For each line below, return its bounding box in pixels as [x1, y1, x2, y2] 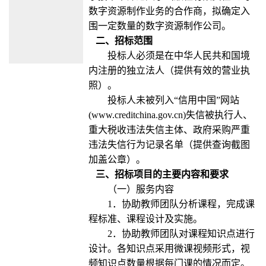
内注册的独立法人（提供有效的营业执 [88, 65, 250, 76]
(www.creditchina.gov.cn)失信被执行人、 [88, 110, 252, 121]
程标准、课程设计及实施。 [88, 214, 202, 224]
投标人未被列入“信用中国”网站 [107, 95, 239, 106]
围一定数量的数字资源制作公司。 [88, 21, 231, 31]
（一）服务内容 [107, 184, 174, 195]
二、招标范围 [88, 36, 153, 46]
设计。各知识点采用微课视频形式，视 [88, 243, 250, 254]
